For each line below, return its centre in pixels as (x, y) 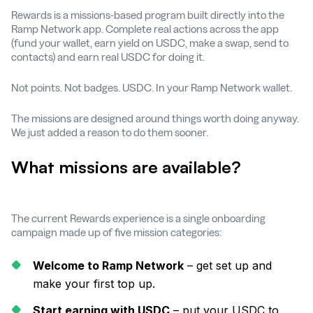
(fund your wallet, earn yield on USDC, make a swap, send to (150, 43)
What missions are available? (126, 167)
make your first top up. (96, 283)
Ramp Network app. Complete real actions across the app (145, 29)
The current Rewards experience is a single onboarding (138, 218)
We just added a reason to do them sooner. (110, 132)
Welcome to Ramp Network (108, 265)
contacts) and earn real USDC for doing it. (108, 57)
